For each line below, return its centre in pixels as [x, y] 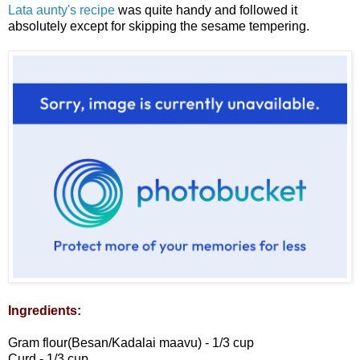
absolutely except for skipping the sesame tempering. [159, 27]
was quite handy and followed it [206, 10]
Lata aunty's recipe [61, 10]
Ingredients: [45, 311]
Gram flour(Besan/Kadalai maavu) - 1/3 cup [131, 343]
